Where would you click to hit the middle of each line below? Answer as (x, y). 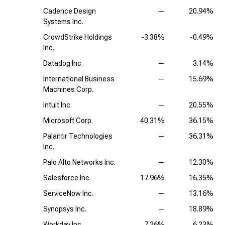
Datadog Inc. (63, 63)
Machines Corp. (68, 89)
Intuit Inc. (58, 105)
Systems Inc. (63, 22)
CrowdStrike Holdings (78, 37)
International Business (79, 79)
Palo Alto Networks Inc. (79, 162)
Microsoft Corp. (68, 121)
